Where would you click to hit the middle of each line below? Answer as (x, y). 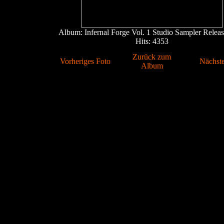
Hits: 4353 (152, 41)
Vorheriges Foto (85, 61)
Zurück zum (152, 57)
